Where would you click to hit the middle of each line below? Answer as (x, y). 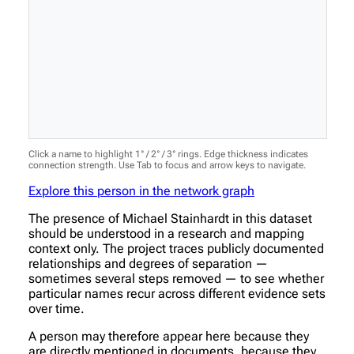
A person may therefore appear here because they (169, 336)
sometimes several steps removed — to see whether (176, 278)
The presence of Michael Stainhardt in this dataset (170, 218)
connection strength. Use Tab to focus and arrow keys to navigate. (167, 165)
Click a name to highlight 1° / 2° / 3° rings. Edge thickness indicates (168, 154)
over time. (56, 308)
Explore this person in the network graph (141, 190)
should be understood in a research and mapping (166, 233)
